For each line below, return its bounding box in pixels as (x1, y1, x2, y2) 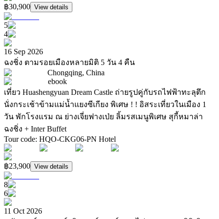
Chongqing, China (47, 68, 105, 77)
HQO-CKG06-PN (39, 135, 99, 144)
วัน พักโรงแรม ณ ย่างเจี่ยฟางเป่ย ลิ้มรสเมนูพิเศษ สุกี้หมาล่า (4, 112, 203, 121)
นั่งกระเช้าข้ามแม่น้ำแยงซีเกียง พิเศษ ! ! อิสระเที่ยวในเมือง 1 (4, 100, 206, 109)
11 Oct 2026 (4, 207, 42, 216)
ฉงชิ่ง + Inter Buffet (4, 125, 66, 133)
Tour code (4, 135, 35, 144)
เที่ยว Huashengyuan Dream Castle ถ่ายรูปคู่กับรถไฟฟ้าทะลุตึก (4, 88, 206, 97)
